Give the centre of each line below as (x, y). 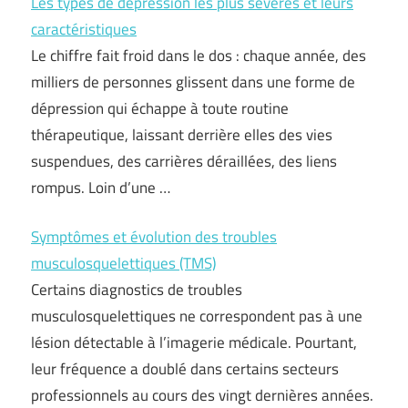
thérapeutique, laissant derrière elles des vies (182, 134)
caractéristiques (84, 29)
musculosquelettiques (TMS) (123, 263)
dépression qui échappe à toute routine (160, 108)
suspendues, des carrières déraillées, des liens (184, 161)
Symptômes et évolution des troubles (154, 237)
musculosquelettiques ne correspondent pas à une (197, 316)
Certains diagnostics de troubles (137, 290)
